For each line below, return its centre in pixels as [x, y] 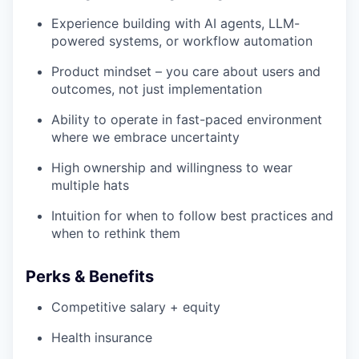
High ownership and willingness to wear [172, 168]
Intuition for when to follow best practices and [192, 216]
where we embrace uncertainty [145, 137]
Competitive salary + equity [136, 307]
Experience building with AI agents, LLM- [175, 24]
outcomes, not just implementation [157, 89]
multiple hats [90, 186]
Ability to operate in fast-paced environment [187, 120]
